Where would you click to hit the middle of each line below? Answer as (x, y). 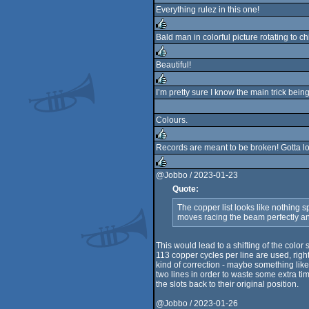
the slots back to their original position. (227, 284)
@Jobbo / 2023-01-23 (197, 175)
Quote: (186, 189)
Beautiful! (173, 65)
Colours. (172, 120)
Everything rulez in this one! (208, 10)
